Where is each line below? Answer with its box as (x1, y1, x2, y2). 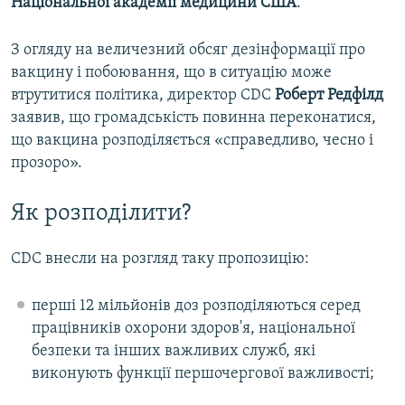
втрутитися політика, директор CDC (11, 86, 275, 104)
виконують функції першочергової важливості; (31, 365, 374, 383)
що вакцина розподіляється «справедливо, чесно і (11, 131, 373, 149)
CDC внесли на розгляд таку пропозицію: (11, 250, 309, 268)
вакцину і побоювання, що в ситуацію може (11, 63, 332, 81)
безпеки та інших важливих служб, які (31, 343, 316, 361)
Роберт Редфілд (275, 86, 383, 104)
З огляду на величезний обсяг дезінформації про (11, 41, 365, 59)
